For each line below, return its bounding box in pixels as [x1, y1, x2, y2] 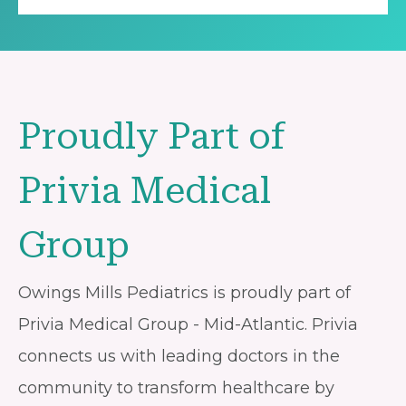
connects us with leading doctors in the [18, 345, 340, 366]
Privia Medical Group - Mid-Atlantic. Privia [18, 314, 358, 334]
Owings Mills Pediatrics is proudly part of [18, 282, 351, 303]
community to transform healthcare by [18, 377, 334, 398]
